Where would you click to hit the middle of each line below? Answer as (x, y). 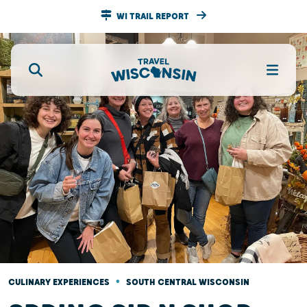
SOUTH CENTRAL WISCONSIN (188, 282)
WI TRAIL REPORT (154, 16)
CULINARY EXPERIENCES (59, 282)
